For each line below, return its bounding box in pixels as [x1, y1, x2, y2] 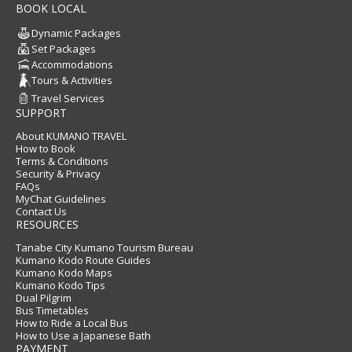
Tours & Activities [31, 73, 112, 87]
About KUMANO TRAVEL [16, 129, 126, 143]
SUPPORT [16, 105, 67, 120]
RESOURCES [16, 217, 79, 232]
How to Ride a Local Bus [16, 316, 128, 330]
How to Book [16, 141, 75, 156]
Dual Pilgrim [16, 291, 71, 305]
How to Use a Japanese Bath [16, 328, 151, 343]
